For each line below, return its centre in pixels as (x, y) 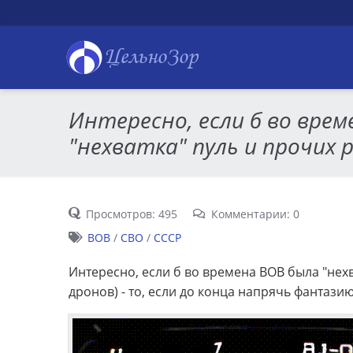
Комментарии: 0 (255, 214)
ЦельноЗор (151, 58)
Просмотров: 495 (132, 214)
